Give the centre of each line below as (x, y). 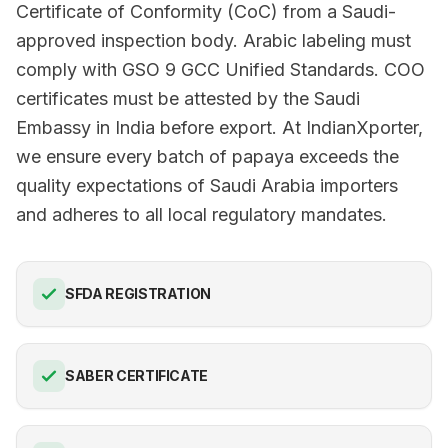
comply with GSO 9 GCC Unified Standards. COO (220, 69)
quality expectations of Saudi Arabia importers (207, 185)
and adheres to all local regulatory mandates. (201, 214)
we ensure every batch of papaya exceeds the (207, 156)
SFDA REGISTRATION (138, 293)
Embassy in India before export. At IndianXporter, (219, 127)
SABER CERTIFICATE (137, 375)
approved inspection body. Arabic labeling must (213, 40)
